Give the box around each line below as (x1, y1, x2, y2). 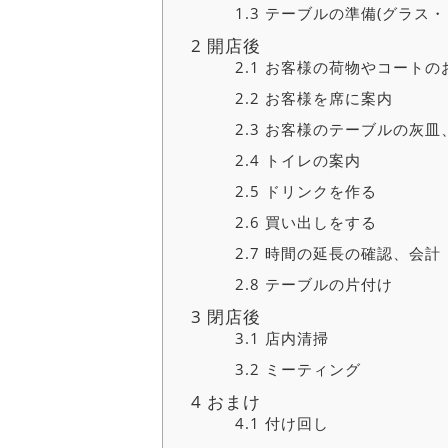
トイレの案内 (259, 149, 361, 170)
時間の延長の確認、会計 (259, 242, 442, 263)
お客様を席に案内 (259, 87, 393, 108)
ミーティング (259, 358, 361, 379)
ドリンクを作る (259, 180, 377, 201)
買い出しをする (259, 211, 377, 232)
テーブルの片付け (259, 273, 393, 294)
